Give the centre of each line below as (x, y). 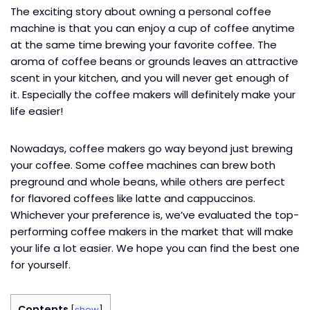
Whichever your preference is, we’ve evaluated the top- (155, 215)
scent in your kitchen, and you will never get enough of (150, 77)
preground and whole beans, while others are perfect (148, 181)
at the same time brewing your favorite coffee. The (144, 44)
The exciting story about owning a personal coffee (141, 11)
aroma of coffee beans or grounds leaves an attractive (154, 61)
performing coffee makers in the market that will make (152, 231)
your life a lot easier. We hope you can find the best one (155, 248)
